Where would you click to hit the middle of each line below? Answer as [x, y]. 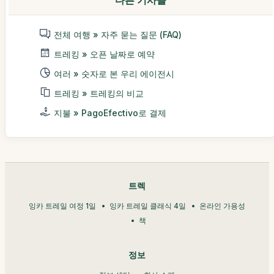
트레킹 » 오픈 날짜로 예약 [104, 54]
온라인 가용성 [222, 206]
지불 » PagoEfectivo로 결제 [110, 113]
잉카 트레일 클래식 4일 [148, 206]
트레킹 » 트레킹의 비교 [99, 93]
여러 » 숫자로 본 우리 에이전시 [114, 73]
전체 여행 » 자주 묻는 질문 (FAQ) [118, 34]
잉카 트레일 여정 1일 [62, 206]
